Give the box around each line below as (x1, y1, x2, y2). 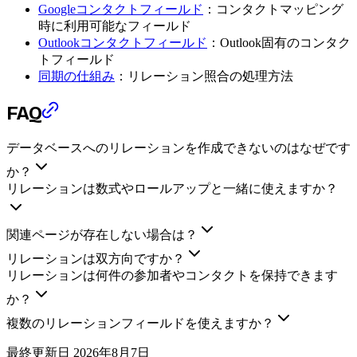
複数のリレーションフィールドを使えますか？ (6, 316, 274, 331)
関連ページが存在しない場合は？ (6, 228, 198, 242)
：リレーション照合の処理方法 (115, 69, 293, 83)
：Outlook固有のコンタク (207, 35, 351, 49)
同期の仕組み (38, 69, 115, 83)
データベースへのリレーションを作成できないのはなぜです (6, 141, 351, 155)
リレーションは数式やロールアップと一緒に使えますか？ (6, 182, 338, 196)
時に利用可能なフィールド (38, 18, 191, 33)
